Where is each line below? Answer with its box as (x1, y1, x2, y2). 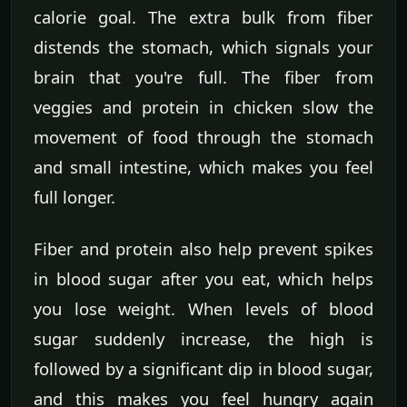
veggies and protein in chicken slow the (34, 95, 373, 119)
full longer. (34, 185, 115, 209)
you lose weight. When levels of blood (34, 297, 373, 321)
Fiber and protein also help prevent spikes (34, 237, 373, 261)
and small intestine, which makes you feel (34, 155, 373, 179)
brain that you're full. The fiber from (34, 65, 373, 89)
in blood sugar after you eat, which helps (34, 267, 373, 291)
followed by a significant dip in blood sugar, (34, 357, 373, 381)
